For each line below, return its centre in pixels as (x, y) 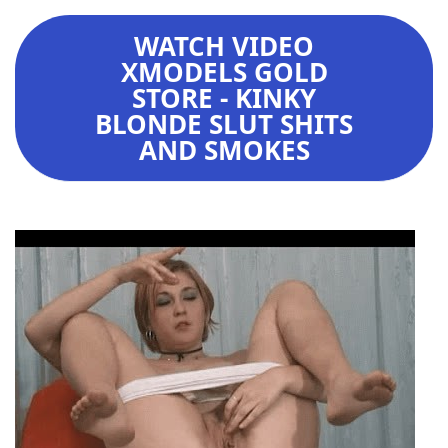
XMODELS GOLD (224, 71)
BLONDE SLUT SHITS (224, 123)
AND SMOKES (224, 149)
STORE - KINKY (224, 97)
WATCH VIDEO (224, 45)
